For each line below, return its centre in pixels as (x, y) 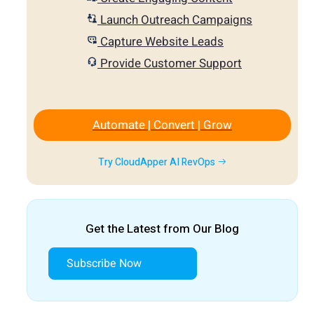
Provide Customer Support (170, 63)
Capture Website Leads (161, 41)
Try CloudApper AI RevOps (157, 162)
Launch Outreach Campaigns (175, 20)
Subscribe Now (104, 263)
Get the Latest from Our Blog (162, 228)
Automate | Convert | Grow (162, 125)
